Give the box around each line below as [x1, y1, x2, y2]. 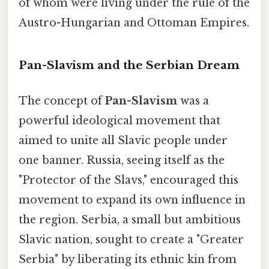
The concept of [19, 94, 105, 107]
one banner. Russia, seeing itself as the [19, 153, 225, 167]
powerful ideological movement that [19, 113, 220, 127]
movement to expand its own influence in [19, 193, 246, 207]
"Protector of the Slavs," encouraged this [19, 173, 238, 187]
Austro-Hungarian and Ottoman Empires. [19, 16, 249, 29]
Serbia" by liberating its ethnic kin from [19, 252, 237, 266]
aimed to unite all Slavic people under [19, 133, 228, 147]
